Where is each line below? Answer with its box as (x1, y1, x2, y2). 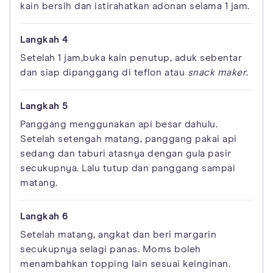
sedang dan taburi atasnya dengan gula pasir (20, 149, 232, 159)
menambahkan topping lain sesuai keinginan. (20, 259, 230, 269)
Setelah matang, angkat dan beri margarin (20, 230, 216, 240)
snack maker (187, 68, 246, 78)
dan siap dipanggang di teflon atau (20, 68, 188, 78)
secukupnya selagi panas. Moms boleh (20, 244, 201, 255)
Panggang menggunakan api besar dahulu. (20, 119, 218, 130)
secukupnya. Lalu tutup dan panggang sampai (20, 163, 235, 174)
